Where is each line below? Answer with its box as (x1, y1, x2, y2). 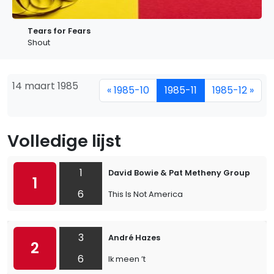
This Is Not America (108, 189, 183, 199)
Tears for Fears (28, 26, 91, 36)
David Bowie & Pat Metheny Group (108, 168, 250, 178)
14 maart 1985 (12, 79, 78, 93)
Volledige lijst (7, 129, 121, 153)
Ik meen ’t (108, 254, 146, 264)
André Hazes (108, 232, 160, 243)
